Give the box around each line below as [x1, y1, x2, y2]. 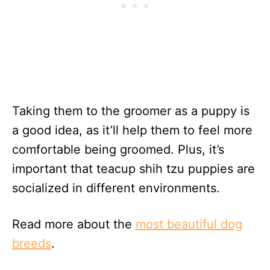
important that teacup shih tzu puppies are [12, 162, 255, 177]
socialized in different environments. [12, 181, 220, 196]
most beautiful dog [136, 217, 242, 232]
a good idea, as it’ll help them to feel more [12, 123, 253, 138]
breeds [12, 236, 51, 251]
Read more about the [12, 217, 136, 232]
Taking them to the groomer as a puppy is [12, 104, 250, 119]
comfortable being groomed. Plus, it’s [12, 142, 224, 157]
